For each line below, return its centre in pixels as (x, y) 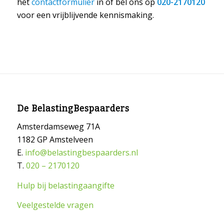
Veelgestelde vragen (55, 205)
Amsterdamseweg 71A (58, 127)
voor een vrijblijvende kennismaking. (85, 15)
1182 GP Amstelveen (55, 140)
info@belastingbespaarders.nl (81, 153)
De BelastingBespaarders (73, 108)
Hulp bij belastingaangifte (65, 185)
